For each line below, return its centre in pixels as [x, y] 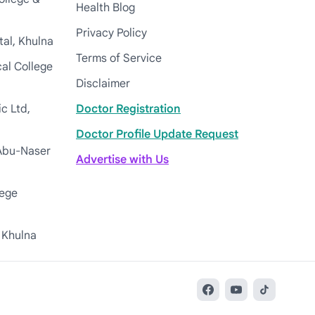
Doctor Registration [128, 109]
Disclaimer [103, 84]
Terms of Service [119, 58]
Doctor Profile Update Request [157, 134]
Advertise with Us [122, 160]
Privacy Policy [111, 33]
